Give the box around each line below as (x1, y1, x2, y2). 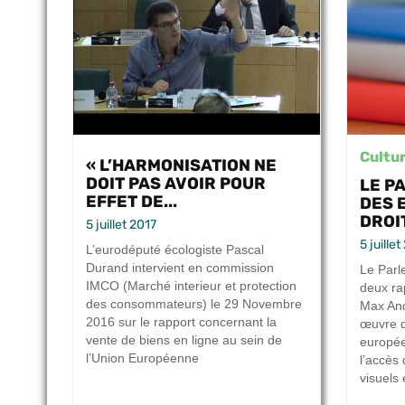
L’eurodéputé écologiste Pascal (86, 242, 264, 258)
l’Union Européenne (86, 351, 199, 366)
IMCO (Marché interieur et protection (86, 278, 297, 294)
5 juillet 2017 (86, 217, 156, 233)
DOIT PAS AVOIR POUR (86, 174, 266, 193)
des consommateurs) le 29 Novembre (86, 297, 302, 312)
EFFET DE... (86, 192, 177, 212)
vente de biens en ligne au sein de (86, 333, 282, 348)
